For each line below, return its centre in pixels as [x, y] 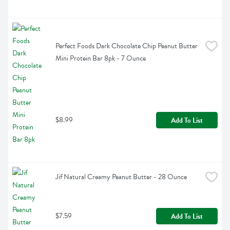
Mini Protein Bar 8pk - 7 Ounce [101, 59]
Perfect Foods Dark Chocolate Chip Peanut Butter [127, 46]
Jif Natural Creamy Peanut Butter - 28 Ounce [121, 177]
